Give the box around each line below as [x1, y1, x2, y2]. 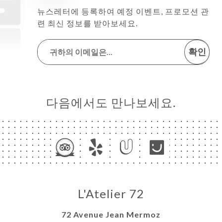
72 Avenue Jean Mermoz [61, 209, 161, 219]
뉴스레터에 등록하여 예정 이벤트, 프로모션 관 [37, 6, 209, 16]
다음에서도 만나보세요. [46, 95, 176, 110]
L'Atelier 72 [78, 186, 144, 201]
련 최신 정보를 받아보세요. [37, 18, 138, 28]
